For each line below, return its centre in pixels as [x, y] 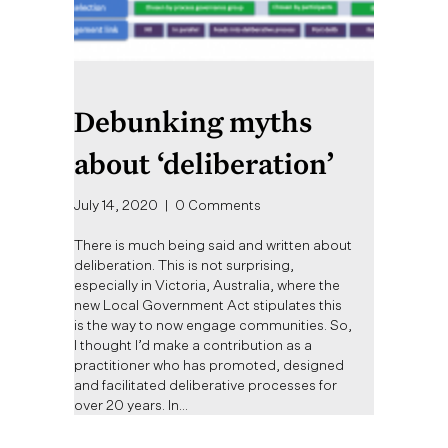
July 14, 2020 [117, 205]
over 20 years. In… [131, 405]
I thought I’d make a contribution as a [193, 345]
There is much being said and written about [213, 245]
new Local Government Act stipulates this [208, 305]
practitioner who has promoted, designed [209, 365]
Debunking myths [193, 122]
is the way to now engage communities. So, [213, 325]
